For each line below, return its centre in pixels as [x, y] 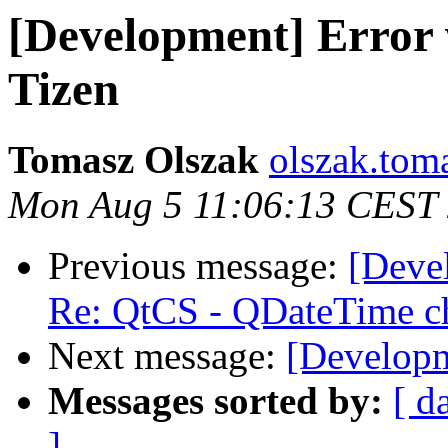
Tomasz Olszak [133, 160]
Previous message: [198, 266]
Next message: [167, 356]
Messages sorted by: [215, 401]
